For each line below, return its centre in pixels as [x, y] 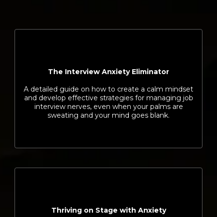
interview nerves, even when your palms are [108, 107]
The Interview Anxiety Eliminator [108, 72]
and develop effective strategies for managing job [108, 98]
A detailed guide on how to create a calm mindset [108, 89]
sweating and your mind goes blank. [108, 115]
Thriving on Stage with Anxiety [108, 210]
